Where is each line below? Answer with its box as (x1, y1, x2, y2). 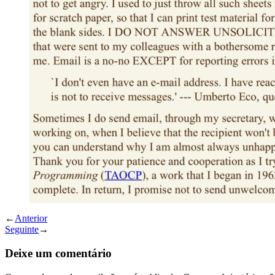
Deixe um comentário (5, 246, 112, 260)
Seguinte (5, 224, 39, 235)
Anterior (15, 213, 47, 224)
